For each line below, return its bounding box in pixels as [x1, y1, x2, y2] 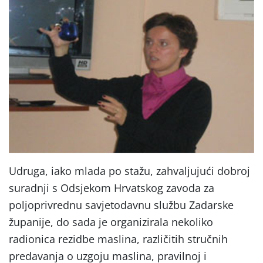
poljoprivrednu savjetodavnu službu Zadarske [9, 197, 234, 212]
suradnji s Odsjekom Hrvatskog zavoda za [9, 180, 214, 195]
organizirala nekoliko [107, 214, 213, 229]
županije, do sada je [9, 214, 107, 229]
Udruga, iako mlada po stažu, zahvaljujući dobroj [9, 163, 250, 178]
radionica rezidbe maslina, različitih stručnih [9, 231, 228, 246]
